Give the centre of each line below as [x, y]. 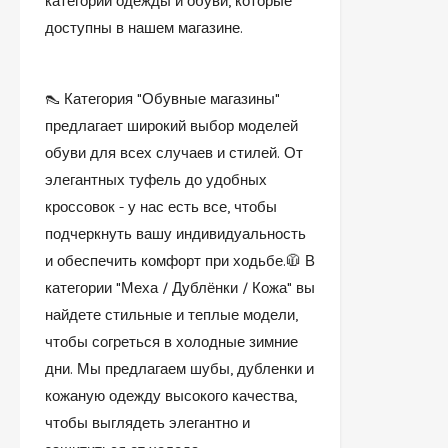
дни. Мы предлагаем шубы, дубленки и [179, 368]
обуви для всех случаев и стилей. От [174, 152]
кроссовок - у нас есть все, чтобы [161, 206]
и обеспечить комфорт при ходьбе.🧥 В [180, 260]
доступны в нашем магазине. [146, 27]
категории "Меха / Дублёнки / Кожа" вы [180, 287]
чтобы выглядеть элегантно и [147, 422]
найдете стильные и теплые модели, [171, 314]
